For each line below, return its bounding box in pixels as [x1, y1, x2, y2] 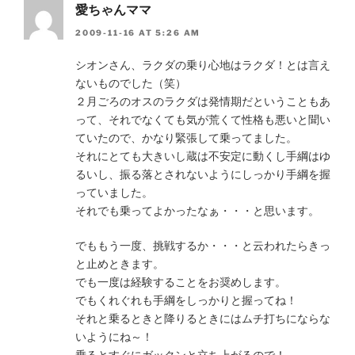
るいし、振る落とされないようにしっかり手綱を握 [75, 166, 330, 181]
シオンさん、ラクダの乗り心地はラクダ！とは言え [75, 57, 330, 71]
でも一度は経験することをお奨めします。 [75, 274, 286, 288]
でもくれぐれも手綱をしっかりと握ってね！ [75, 292, 297, 307]
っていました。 [75, 185, 153, 199]
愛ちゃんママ [75, 2, 151, 18]
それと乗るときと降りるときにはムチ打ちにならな [75, 311, 330, 325]
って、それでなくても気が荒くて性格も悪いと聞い [75, 112, 330, 126]
